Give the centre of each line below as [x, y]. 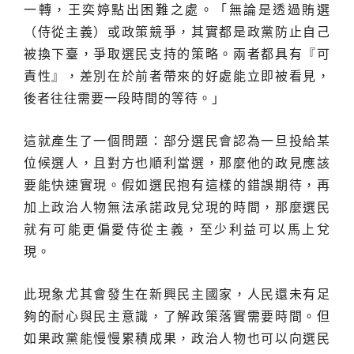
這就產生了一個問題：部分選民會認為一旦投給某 [177, 141]
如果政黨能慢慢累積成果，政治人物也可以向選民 [177, 339]
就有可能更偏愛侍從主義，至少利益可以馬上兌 [177, 230]
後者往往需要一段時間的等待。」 [124, 99]
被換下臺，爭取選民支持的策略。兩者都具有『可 [177, 55]
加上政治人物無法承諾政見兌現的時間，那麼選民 [177, 208]
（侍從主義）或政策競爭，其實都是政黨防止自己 [177, 32]
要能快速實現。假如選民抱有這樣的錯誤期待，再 [177, 186]
